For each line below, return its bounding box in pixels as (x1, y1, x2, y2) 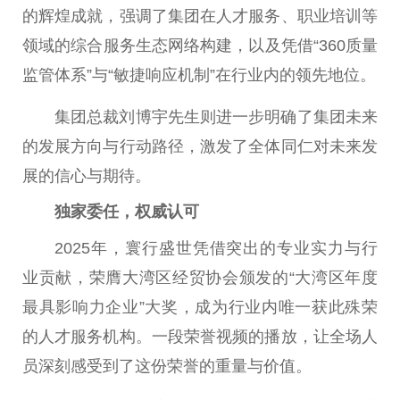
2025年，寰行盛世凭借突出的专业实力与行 (54, 238, 378, 257)
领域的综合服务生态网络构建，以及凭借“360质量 (22, 36, 378, 54)
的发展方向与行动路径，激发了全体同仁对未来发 (22, 137, 378, 156)
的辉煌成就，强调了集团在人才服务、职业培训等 (22, 6, 378, 25)
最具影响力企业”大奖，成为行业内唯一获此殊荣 (22, 297, 378, 316)
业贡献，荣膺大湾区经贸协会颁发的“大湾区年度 (22, 268, 378, 287)
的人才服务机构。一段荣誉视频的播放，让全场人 (22, 327, 378, 346)
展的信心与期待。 (22, 167, 151, 186)
